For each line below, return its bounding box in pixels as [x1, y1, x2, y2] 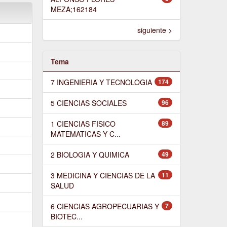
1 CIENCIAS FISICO [50, 118, 116, 129]
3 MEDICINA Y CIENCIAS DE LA [50, 170, 155, 180]
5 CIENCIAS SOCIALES [50, 97, 127, 108]
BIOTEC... [50, 211, 83, 221]
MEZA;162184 [50, 4, 97, 14]
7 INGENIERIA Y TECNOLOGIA [50, 77, 152, 87]
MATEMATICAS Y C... [50, 128, 121, 139]
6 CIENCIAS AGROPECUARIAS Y [50, 201, 159, 211]
